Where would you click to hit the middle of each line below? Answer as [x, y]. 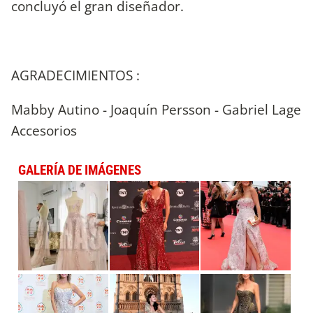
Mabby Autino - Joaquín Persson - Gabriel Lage [156, 109]
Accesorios [44, 130]
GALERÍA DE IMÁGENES [80, 170]
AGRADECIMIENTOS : [77, 75]
